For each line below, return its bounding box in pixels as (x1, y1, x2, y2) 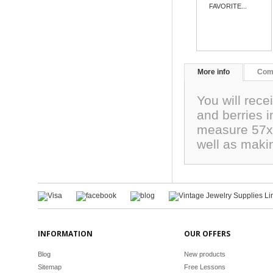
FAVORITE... (209, 2, 247, 10)
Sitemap (38, 263, 62, 271)
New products (184, 250, 225, 258)
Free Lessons (184, 263, 225, 271)
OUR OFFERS (184, 229, 230, 239)
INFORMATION (38, 229, 93, 239)
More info (197, 68, 230, 76)
